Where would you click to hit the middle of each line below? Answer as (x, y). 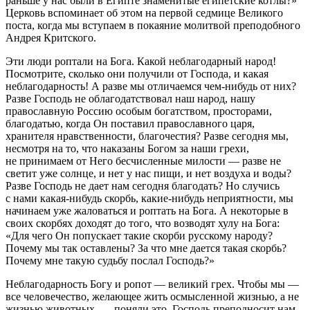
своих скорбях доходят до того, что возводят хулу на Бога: (143, 223)
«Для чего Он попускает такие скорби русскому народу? (139, 235)
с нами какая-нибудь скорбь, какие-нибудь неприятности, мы (149, 198)
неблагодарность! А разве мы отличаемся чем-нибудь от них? (151, 86)
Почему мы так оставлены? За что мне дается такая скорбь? (146, 248)
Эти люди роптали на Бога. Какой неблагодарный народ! (141, 61)
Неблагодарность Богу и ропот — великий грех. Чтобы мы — (152, 284)
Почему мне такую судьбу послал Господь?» (110, 260)
